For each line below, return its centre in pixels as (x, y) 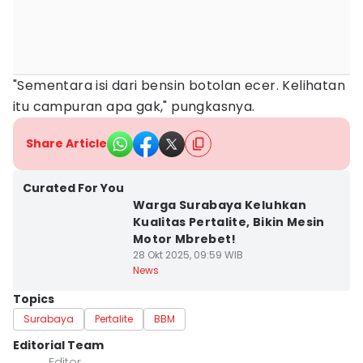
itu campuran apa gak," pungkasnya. (134, 107)
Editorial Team (58, 345)
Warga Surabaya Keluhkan (219, 205)
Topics (34, 299)
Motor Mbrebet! (184, 239)
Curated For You (73, 188)
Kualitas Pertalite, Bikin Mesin (228, 222)
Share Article (66, 143)
